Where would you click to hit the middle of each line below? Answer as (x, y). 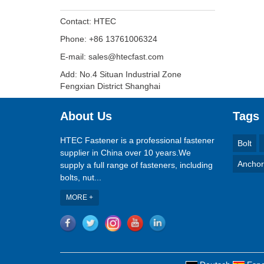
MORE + (80, 197)
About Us (86, 116)
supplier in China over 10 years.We (126, 153)
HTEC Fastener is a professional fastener (137, 140)
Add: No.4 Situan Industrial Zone (121, 74)
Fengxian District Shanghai (110, 86)
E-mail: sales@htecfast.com (112, 57)
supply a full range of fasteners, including (136, 165)
